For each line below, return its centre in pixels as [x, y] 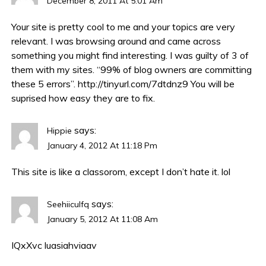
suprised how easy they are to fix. [83, 98]
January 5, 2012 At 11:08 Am [103, 219]
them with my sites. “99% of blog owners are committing [132, 70]
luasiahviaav [71, 246]
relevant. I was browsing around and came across [116, 41]
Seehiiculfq [68, 205]
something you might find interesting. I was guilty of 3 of [130, 56]
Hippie [60, 131]
